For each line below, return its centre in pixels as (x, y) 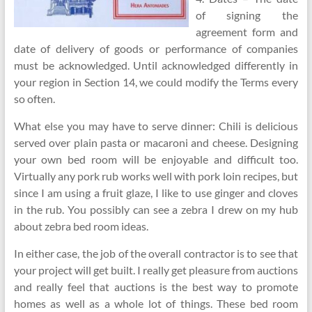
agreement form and (247, 32)
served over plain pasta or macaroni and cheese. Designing (156, 142)
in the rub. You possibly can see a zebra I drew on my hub (156, 209)
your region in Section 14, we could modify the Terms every (156, 82)
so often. (34, 99)
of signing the (247, 15)
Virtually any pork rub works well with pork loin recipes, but (156, 176)
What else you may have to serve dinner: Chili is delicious (156, 126)
